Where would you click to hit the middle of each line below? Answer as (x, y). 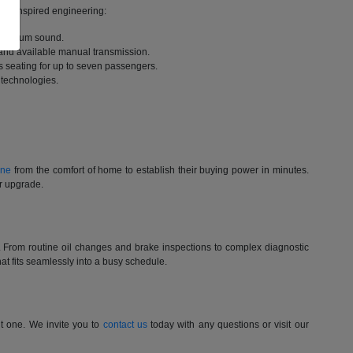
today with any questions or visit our (228, 325)
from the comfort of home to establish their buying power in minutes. (160, 171)
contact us (125, 325)
